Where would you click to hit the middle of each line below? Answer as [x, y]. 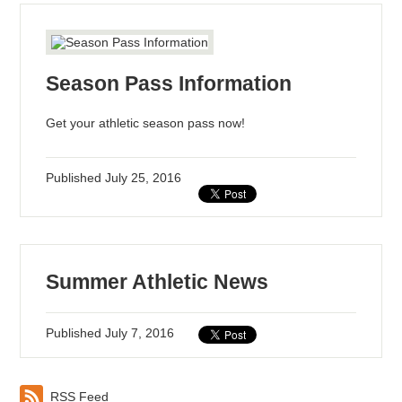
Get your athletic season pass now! [146, 123]
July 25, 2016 [144, 178]
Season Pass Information [169, 84]
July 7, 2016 [140, 333]
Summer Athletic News [157, 282]
